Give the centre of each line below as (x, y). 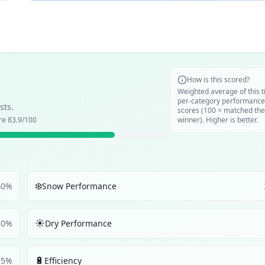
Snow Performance (79, 186)
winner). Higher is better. (218, 120)
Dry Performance (78, 223)
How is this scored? (218, 80)
